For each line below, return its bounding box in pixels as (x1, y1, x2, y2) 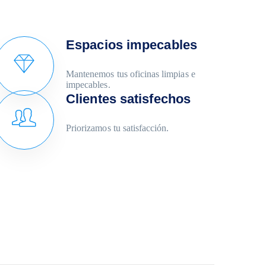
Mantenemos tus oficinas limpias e (66, 69, 195, 79)
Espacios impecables (66, 37, 197, 52)
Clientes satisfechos (66, 91, 191, 106)
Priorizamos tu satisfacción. (66, 123, 169, 133)
